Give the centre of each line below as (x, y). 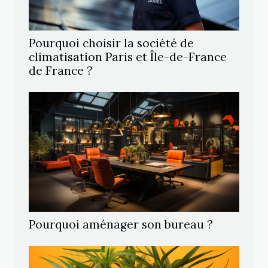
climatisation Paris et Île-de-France (128, 57)
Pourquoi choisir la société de (111, 43)
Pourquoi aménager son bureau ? (121, 225)
